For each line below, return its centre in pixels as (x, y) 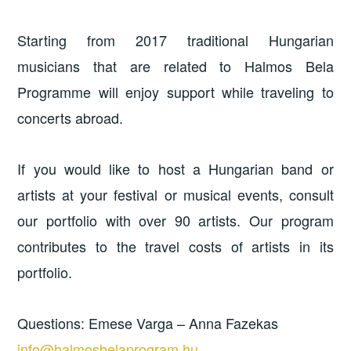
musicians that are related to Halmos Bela (175, 65)
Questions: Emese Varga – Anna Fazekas (148, 323)
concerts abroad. (71, 117)
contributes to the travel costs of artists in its (175, 246)
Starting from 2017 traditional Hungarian (175, 40)
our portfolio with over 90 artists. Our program (175, 220)
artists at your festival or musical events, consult (175, 194)
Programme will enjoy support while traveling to (175, 91)
